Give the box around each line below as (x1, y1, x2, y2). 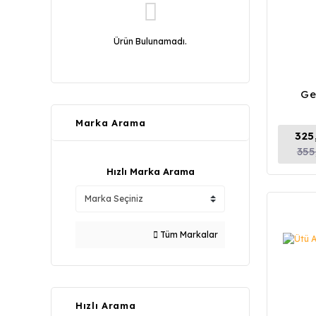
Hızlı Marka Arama (106, 166, 195, 177)
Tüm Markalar (158, 229, 218, 240)
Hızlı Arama (75, 300, 136, 311)
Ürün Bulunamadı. (114, 36, 187, 47)
